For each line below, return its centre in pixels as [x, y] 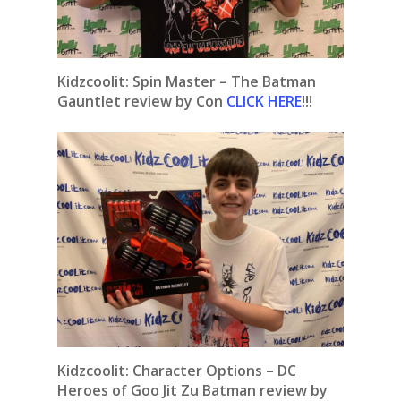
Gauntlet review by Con [142, 102]
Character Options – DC [214, 371]
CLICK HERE [264, 102]
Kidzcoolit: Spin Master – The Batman [187, 82]
